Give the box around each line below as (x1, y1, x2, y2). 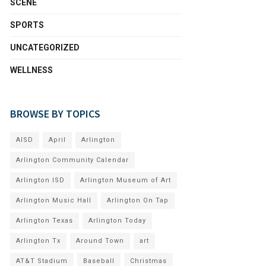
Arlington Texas (16, 217, 73, 224)
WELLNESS (10, 65, 53, 75)
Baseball (83, 257, 115, 265)
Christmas (130, 257, 167, 265)
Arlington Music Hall (16, 197, 91, 204)
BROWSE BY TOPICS (10, 107, 100, 121)
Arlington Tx (16, 237, 61, 245)
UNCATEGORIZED (10, 43, 80, 52)
